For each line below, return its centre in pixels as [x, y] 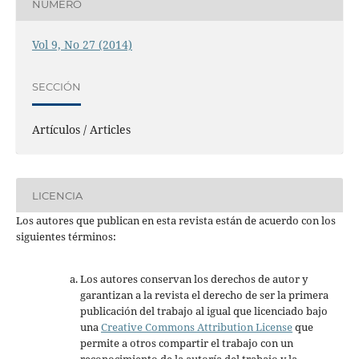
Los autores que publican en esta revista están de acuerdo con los [175, 221]
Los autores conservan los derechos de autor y [194, 279]
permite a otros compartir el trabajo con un [186, 343]
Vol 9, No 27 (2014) [82, 45]
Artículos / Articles [81, 130]
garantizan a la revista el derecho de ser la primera [204, 295]
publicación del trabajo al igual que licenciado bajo [204, 311]
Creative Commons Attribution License [196, 327]
